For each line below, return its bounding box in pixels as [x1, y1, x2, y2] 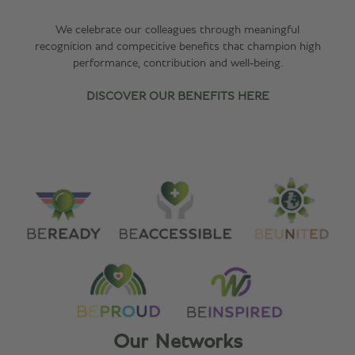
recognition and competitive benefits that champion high [34, 40, 321, 52]
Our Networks [113, 331, 242, 352]
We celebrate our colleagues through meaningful [55, 24, 300, 36]
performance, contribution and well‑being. [72, 57, 283, 69]
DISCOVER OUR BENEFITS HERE [86, 90, 269, 102]
